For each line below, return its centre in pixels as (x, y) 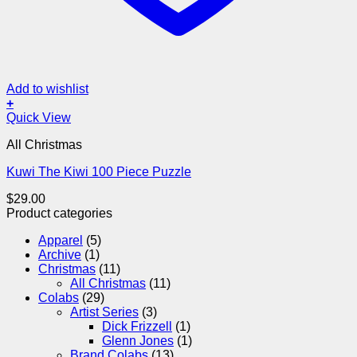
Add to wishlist (47, 88)
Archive (60, 254)
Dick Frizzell (137, 326)
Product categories (59, 213)
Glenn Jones (138, 340)
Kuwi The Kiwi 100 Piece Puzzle (99, 171)
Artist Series (104, 312)
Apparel (61, 240)
